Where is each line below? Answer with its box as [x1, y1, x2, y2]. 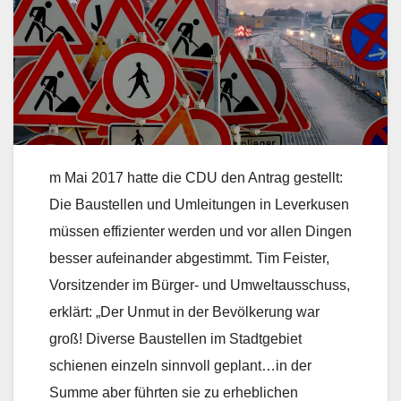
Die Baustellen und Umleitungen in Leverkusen [49, 197, 349, 213]
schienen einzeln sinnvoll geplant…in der [49, 358, 311, 374]
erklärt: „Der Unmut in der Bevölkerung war [49, 304, 320, 320]
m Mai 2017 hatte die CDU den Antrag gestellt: [49, 170, 343, 186]
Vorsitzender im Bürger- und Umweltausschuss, [49, 277, 350, 294]
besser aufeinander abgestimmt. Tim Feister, [49, 251, 329, 267]
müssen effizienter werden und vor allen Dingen [49, 224, 352, 240]
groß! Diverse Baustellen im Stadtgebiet [49, 331, 302, 347]
